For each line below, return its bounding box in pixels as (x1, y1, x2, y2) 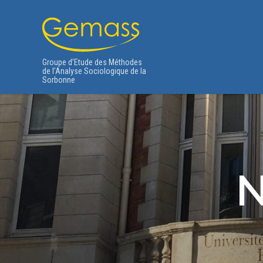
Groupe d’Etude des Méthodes (42, 58, 142, 68)
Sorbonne (42, 75, 75, 85)
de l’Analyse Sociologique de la (42, 66, 146, 76)
